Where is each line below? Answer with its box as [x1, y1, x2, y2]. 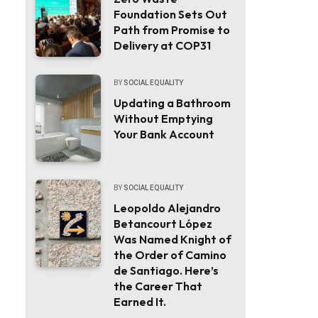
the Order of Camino [114, 247, 226, 262]
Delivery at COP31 [114, 38, 211, 53]
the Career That [114, 278, 202, 293]
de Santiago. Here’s [114, 263, 219, 278]
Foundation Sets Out [114, 6, 227, 21]
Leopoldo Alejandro [114, 200, 221, 215]
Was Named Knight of [114, 231, 231, 246]
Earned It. [114, 294, 166, 309]
